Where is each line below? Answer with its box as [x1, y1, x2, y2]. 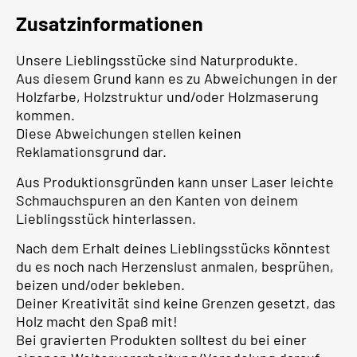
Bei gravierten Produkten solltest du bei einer [16, 331, 307, 349]
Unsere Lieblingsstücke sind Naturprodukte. [16, 51, 298, 69]
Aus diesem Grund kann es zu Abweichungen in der [16, 69, 338, 88]
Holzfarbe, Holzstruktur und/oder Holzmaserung [16, 88, 319, 106]
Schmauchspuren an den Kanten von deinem [16, 190, 298, 209]
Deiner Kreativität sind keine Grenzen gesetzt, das [16, 294, 335, 312]
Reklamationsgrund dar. [16, 143, 167, 161]
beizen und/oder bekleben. [16, 276, 185, 294]
